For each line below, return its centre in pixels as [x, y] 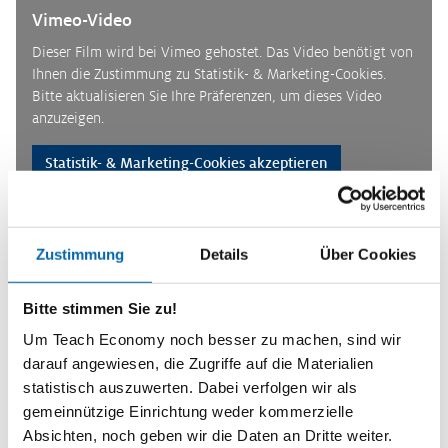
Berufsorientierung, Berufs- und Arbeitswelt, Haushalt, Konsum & [220, 418]
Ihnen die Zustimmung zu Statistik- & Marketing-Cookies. [209, 73]
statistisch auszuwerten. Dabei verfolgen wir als [190, 387]
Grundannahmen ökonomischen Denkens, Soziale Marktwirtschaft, [223, 352]
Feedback [157, 223]
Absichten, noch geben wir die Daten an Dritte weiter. [208, 435]
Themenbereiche [72, 330]
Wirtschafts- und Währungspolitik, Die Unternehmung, [186, 396]
